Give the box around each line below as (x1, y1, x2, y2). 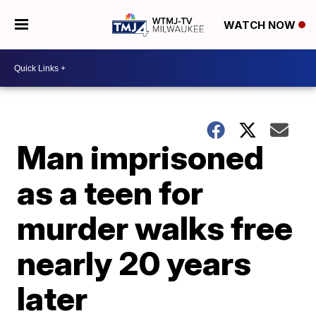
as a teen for (17, 173, 204, 212)
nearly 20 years (17, 243, 252, 283)
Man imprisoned (17, 138, 265, 177)
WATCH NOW (223, 18, 298, 32)
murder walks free (17, 208, 293, 248)
